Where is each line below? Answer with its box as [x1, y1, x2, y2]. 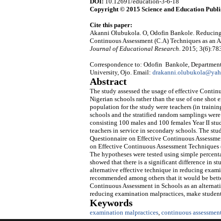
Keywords [90, 198, 133, 209]
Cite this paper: [90, 21, 132, 29]
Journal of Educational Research [90, 45, 179, 53]
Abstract [90, 76, 127, 87]
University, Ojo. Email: [90, 69, 152, 76]
